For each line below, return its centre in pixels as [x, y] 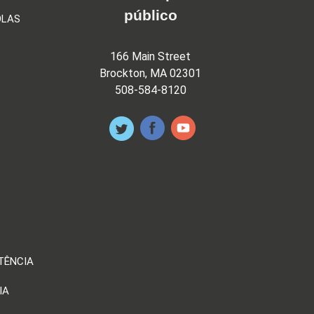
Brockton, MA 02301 [151, 73]
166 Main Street [151, 56]
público [150, 15]
